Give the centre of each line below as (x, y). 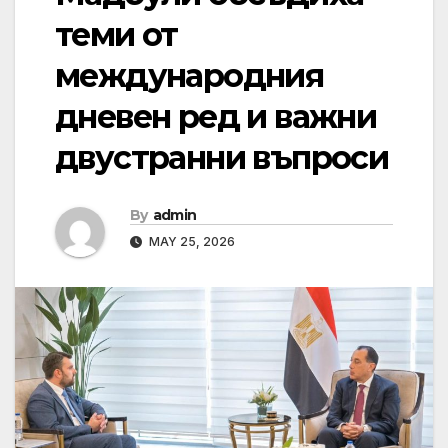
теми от (116, 35)
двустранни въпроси (222, 158)
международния (189, 76)
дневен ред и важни (216, 117)
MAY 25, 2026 (190, 242)
